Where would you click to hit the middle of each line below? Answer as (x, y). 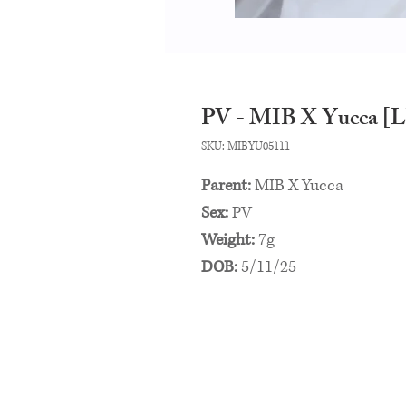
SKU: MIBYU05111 (246, 146)
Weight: (228, 240)
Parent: (228, 186)
